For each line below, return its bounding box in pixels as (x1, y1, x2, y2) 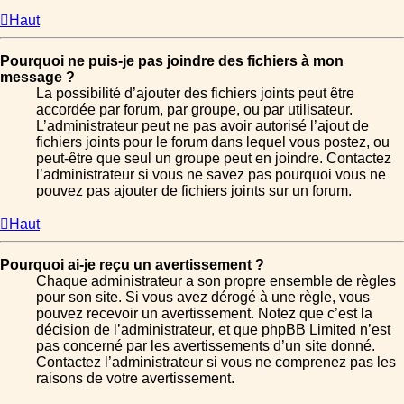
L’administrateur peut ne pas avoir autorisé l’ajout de (36, 117, 369, 133)
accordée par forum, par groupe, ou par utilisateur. (36, 101, 353, 117)
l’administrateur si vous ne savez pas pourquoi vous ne (36, 166, 386, 182)
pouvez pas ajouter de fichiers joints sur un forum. (36, 182, 352, 198)
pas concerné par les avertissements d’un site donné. (36, 337, 375, 353)
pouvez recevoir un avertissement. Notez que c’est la (36, 305, 372, 321)
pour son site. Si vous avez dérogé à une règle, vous (36, 289, 370, 305)
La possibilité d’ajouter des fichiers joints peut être (36, 85, 354, 101)
